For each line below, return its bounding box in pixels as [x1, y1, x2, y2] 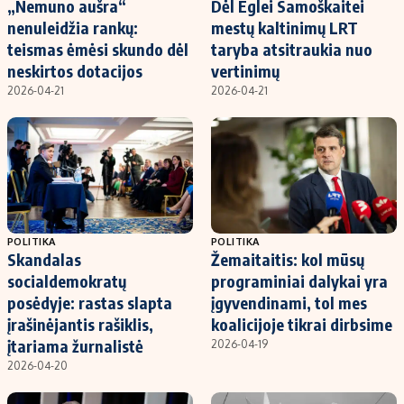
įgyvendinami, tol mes [211, 291, 367, 313]
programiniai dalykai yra [211, 270, 388, 291]
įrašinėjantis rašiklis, [7, 313, 153, 335]
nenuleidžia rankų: [7, 16, 138, 38]
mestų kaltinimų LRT [211, 16, 358, 38]
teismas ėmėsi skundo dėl [7, 38, 188, 60]
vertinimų [211, 60, 280, 81]
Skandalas [7, 248, 81, 270]
